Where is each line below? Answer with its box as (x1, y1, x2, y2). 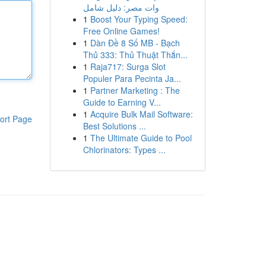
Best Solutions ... (83, 120, 146, 132)
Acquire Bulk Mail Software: (90, 108, 193, 120)
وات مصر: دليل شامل (83, 1, 159, 13)
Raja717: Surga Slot (90, 61, 166, 72)
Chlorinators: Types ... (83, 144, 166, 156)
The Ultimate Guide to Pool (90, 132, 192, 144)
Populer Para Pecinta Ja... (83, 72, 181, 84)
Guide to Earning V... (83, 96, 161, 108)
